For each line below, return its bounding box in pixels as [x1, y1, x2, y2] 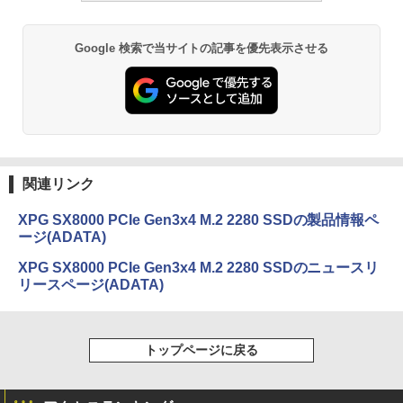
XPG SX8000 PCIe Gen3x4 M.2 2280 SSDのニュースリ [18, 259, 380, 275]
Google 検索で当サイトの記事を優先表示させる [74, 40, 329, 55]
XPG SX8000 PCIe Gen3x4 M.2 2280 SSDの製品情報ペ [18, 211, 380, 228]
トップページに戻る [145, 342, 258, 357]
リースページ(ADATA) [18, 276, 164, 292]
